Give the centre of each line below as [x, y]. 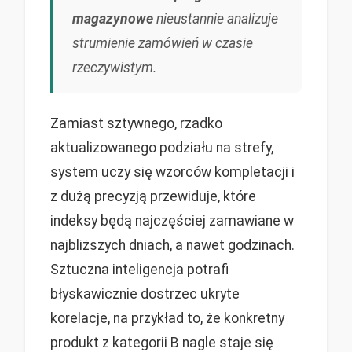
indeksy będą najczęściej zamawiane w [172, 220]
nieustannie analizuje [216, 18]
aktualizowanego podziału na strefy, [162, 147]
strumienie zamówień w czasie [163, 43]
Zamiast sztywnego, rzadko [136, 123]
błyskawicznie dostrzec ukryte [145, 293]
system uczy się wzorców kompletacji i [172, 172]
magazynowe [113, 18]
